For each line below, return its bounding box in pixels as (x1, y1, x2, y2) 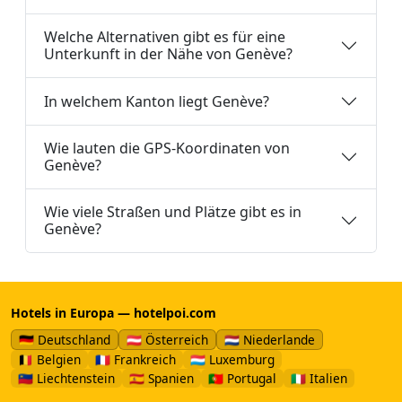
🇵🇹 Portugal (208, 370, 276, 388)
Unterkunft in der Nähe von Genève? (44, 44, 293, 65)
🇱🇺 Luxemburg (190, 351, 275, 369)
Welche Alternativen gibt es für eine (44, 27, 285, 48)
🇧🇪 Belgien (18, 351, 81, 369)
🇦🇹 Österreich (127, 331, 208, 349)
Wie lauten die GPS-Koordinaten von (44, 138, 290, 159)
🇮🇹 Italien (291, 370, 347, 388)
